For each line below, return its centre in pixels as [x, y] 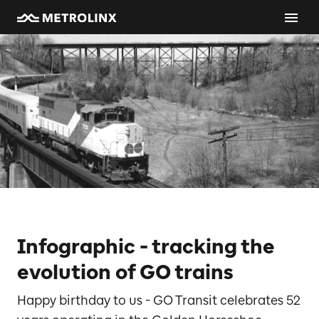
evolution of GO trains [125, 272]
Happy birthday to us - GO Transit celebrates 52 [159, 300]
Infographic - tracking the [146, 246]
